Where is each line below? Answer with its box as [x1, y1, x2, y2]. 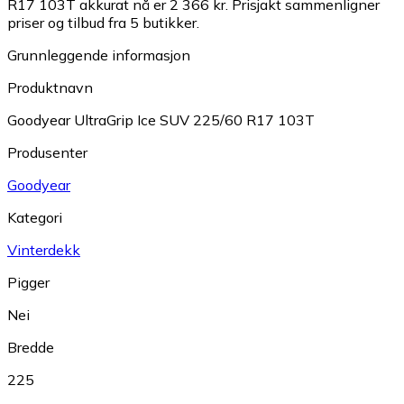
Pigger [7, 273, 50, 292]
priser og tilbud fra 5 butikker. [7, 14, 199, 32]
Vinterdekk [7, 241, 80, 260]
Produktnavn [7, 78, 93, 97]
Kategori [7, 208, 62, 227]
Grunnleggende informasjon [7, 46, 190, 65]
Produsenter [7, 143, 87, 162]
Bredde [7, 338, 54, 357]
